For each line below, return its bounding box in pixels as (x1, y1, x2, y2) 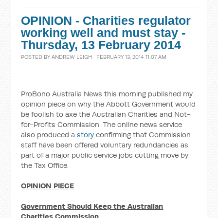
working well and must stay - (21, 26, 186, 39)
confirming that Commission (94, 130, 191, 139)
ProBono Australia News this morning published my (21, 89, 193, 98)
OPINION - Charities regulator (21, 14, 191, 27)
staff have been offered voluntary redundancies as (21, 140, 189, 149)
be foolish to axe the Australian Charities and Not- (21, 109, 191, 119)
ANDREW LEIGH (52, 54, 92, 60)
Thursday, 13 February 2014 (21, 38, 182, 52)
